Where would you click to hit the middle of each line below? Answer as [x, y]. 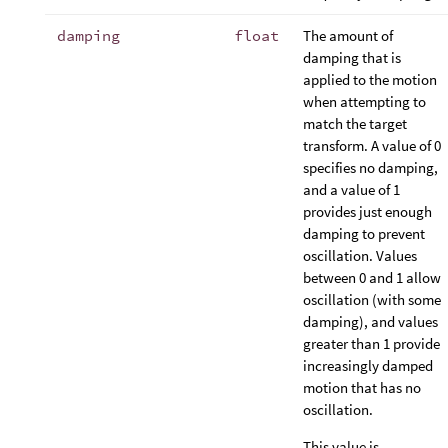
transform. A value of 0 [372, 145]
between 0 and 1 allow [372, 277]
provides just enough [367, 211]
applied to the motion [370, 79]
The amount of [348, 35]
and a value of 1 [351, 189]
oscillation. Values [360, 255]
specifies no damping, [370, 167]
